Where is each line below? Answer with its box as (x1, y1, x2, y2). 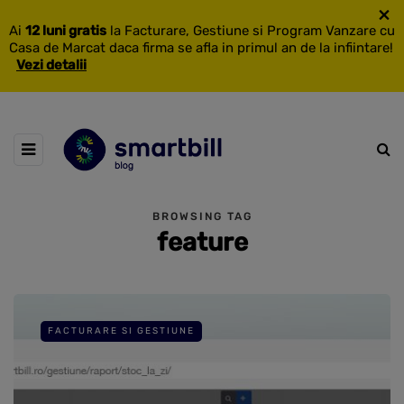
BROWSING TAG (151, 209, 252, 223)
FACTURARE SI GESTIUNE (48, 325, 195, 336)
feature (156, 226, 248, 257)
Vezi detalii (16, 57, 87, 73)
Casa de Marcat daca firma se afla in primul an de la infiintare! (9, 40, 393, 56)
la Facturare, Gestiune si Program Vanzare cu (106, 23, 395, 39)
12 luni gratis (25, 23, 106, 39)
